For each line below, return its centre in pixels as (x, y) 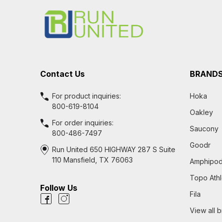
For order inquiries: (83, 123)
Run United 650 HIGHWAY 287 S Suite (114, 149)
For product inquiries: (86, 96)
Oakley (201, 112)
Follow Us (59, 188)
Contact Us (62, 74)
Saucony (204, 129)
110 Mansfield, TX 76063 (92, 160)
